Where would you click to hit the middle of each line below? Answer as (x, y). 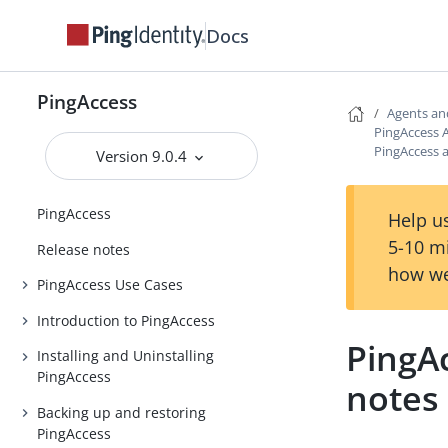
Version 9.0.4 (144, 156)
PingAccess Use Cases (110, 285)
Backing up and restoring (122, 412)
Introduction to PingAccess (126, 320)
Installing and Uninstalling (126, 356)
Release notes (84, 249)
